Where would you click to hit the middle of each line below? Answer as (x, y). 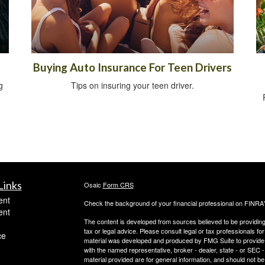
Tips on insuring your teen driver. (132, 85)
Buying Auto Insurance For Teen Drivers (132, 68)
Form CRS (118, 185)
